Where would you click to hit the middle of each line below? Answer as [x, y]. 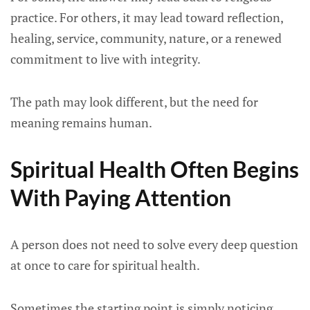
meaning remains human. [81, 122]
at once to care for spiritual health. [105, 265]
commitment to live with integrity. [106, 59]
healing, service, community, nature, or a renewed [146, 38]
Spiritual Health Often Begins [155, 169]
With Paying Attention [121, 198]
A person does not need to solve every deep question [154, 244]
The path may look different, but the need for [134, 102]
